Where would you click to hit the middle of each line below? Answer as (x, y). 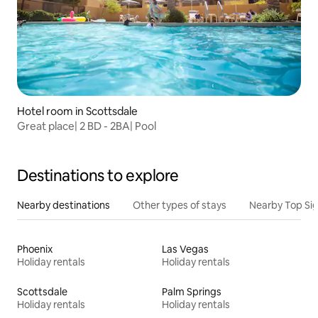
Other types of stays (180, 205)
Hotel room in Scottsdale (77, 111)
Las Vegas (185, 249)
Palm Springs (192, 291)
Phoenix (35, 249)
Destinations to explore (98, 175)
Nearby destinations (64, 205)
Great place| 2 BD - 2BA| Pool (87, 126)
